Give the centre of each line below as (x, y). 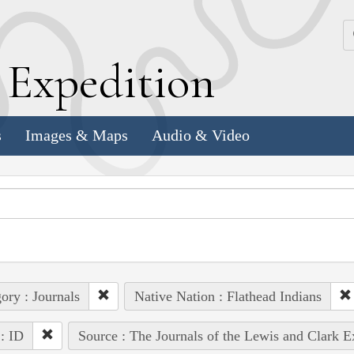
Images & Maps (77, 136)
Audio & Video (201, 136)
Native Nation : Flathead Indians (228, 296)
